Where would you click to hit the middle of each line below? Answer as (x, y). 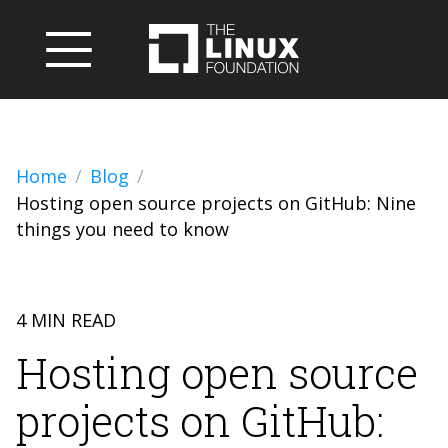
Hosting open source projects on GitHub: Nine (216, 203)
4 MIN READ (66, 320)
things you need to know (122, 229)
